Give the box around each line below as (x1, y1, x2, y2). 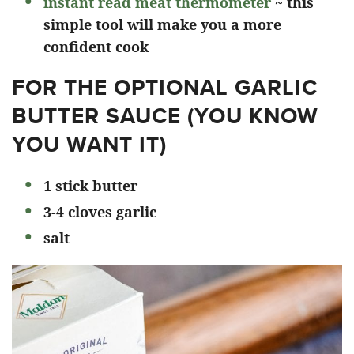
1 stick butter (43, 175, 137, 195)
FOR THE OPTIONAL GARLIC (12, 70, 318, 104)
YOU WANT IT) (12, 127, 167, 160)
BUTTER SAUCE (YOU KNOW (12, 99, 318, 132)
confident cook (43, 36, 149, 56)
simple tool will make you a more (43, 14, 281, 34)
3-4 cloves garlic (43, 201, 156, 221)
